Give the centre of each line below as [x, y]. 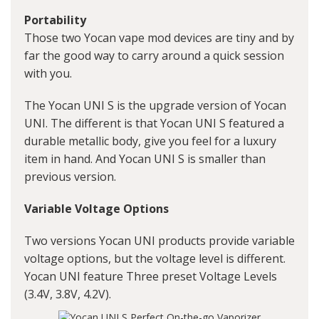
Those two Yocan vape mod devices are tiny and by [159, 38]
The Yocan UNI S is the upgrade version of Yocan [155, 106]
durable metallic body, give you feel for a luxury [150, 141]
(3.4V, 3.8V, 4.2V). [68, 294]
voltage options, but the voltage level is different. [155, 259]
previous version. [70, 177]
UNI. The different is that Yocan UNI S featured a [154, 124]
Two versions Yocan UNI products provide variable [159, 241]
